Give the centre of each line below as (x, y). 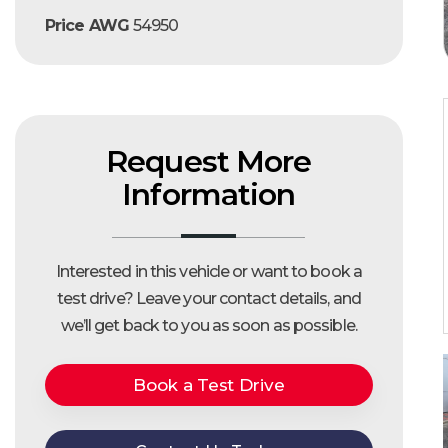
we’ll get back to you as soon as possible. (208, 325)
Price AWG (89, 25)
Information (209, 194)
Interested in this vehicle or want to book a (208, 271)
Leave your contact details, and (248, 298)
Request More (209, 161)
